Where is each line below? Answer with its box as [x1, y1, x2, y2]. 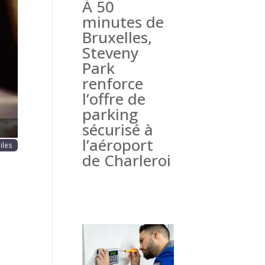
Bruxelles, [82, 27, 152, 49]
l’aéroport [82, 134, 153, 156]
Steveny [82, 42, 138, 64]
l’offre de [82, 88, 146, 110]
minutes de [82, 11, 164, 33]
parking [82, 104, 138, 125]
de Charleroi [82, 150, 171, 172]
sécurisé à [82, 119, 153, 141]
